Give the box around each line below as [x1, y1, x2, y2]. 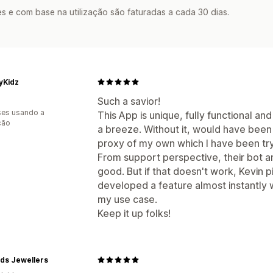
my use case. [97, 193, 157, 205]
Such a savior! [97, 94, 160, 107]
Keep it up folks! [97, 207, 171, 219]
